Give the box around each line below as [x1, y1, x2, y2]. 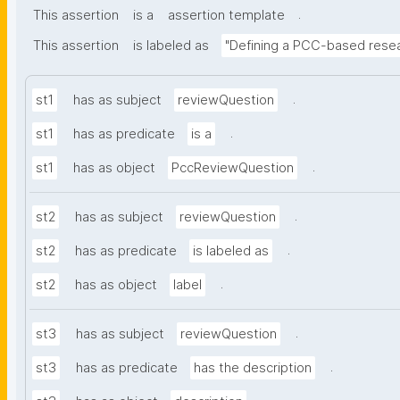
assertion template [168, 7, 285, 24]
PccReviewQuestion [171, 160, 294, 177]
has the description [194, 360, 312, 377]
